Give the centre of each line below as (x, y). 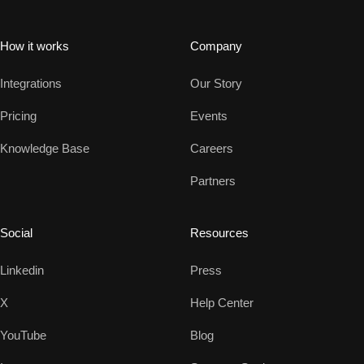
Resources (219, 232)
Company (216, 45)
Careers (212, 148)
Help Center (222, 302)
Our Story (216, 83)
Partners (213, 180)
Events (209, 115)
